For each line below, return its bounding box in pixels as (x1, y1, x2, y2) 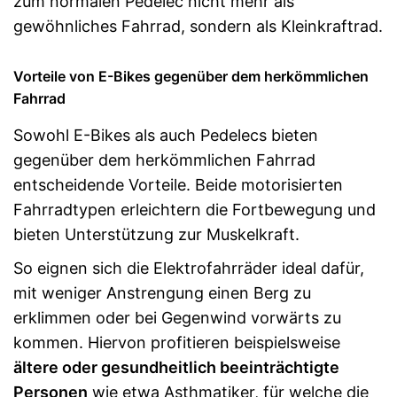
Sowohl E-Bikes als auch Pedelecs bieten (13, 126, 318, 144)
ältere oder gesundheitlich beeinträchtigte (13, 358, 339, 377)
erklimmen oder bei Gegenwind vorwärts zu (13, 308, 341, 327)
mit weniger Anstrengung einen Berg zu (13, 284, 311, 302)
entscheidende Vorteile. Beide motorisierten (13, 175, 343, 194)
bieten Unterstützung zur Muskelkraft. (13, 225, 300, 244)
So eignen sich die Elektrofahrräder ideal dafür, (13, 259, 364, 277)
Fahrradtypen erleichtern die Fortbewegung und (13, 200, 376, 219)
